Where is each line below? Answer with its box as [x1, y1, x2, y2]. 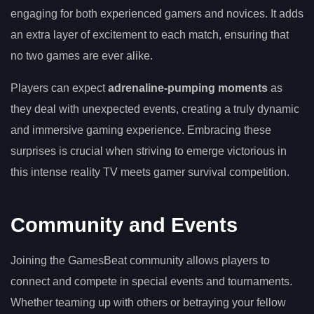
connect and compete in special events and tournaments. [11, 275, 292, 288]
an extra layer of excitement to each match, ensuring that [11, 28, 289, 41]
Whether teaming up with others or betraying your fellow [11, 296, 286, 309]
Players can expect [11, 81, 108, 94]
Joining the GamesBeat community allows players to [11, 254, 270, 267]
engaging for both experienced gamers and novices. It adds [11, 7, 303, 20]
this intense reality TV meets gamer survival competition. [11, 165, 289, 178]
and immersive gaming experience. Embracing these [11, 123, 271, 136]
